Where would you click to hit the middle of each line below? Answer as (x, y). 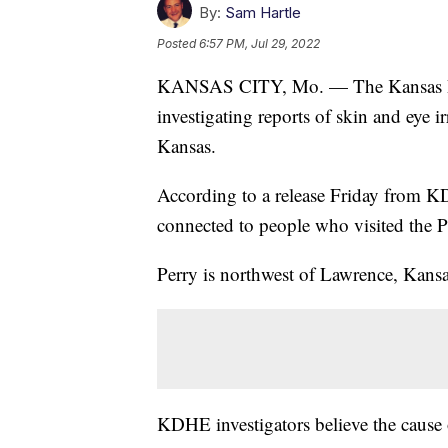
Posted (178, 44)
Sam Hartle (263, 13)
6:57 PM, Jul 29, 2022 (259, 44)
